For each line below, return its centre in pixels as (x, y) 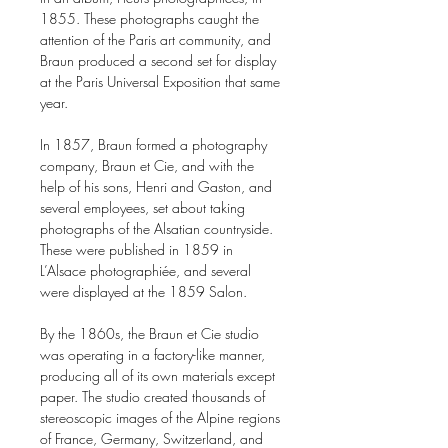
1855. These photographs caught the (149, 18)
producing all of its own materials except (157, 375)
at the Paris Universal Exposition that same (160, 81)
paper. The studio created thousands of (152, 396)
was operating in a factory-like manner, (152, 354)
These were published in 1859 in (136, 249)
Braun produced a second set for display (158, 60)
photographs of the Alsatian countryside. (156, 228)
